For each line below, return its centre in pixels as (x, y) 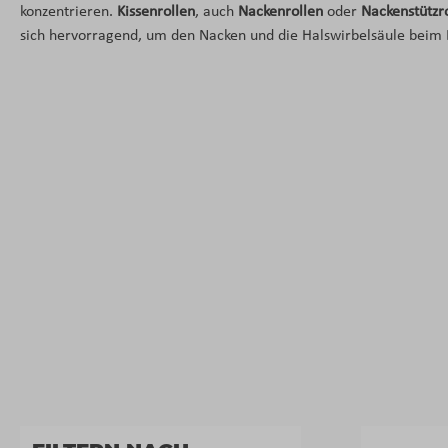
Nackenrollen (280, 12)
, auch (216, 12)
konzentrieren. (66, 12)
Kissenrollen (156, 12)
